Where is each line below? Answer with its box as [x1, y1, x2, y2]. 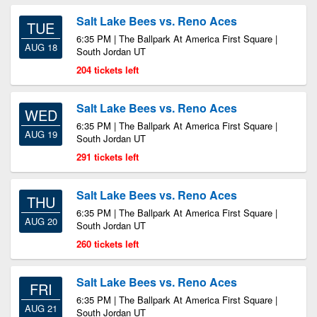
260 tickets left [76, 237, 139, 250]
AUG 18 [24, 40, 57, 54]
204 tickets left [76, 63, 139, 76]
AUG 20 [24, 214, 57, 228]
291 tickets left [76, 150, 139, 163]
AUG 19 [24, 127, 57, 141]
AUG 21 [24, 301, 57, 315]
